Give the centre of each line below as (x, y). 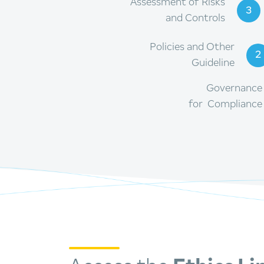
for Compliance (225, 104)
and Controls (195, 19)
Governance (234, 88)
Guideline (213, 63)
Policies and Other (192, 47)
